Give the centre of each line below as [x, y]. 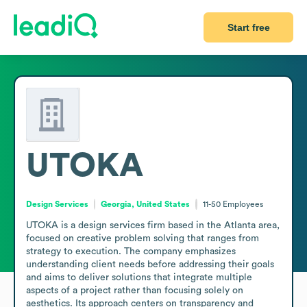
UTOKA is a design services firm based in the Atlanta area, [153, 225]
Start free [248, 27]
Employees [243, 204]
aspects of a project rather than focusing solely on [135, 290]
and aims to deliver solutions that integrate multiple [139, 277]
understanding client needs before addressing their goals [150, 264]
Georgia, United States [146, 204]
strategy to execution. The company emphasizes [131, 251]
